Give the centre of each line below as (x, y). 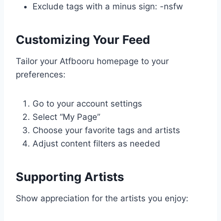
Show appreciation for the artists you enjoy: (102, 199)
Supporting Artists (70, 177)
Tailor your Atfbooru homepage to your (92, 61)
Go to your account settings (87, 104)
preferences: (41, 75)
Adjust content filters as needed (96, 144)
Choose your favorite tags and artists (106, 130)
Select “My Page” (66, 117)
